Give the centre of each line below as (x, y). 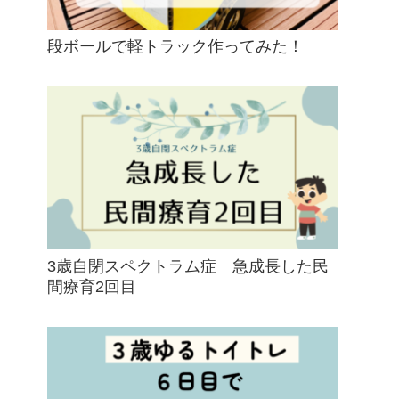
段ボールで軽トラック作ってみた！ (175, 46)
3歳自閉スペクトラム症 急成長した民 (188, 266)
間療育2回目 (92, 286)
